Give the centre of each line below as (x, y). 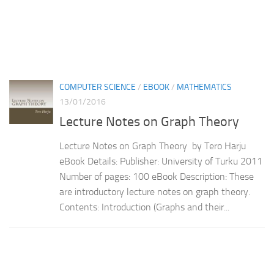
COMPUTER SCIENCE (98, 87)
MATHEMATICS (204, 87)
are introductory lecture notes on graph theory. (155, 191)
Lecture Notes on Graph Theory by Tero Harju (153, 146)
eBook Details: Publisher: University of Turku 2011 (161, 161)
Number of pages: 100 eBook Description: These (157, 176)
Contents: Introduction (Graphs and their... (144, 207)
